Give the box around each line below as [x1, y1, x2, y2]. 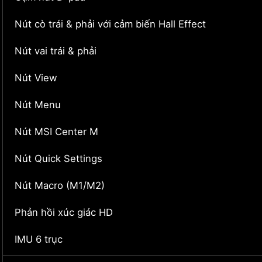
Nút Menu [15, 99, 61, 111]
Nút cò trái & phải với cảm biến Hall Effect [15, 18, 206, 30]
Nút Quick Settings [15, 153, 102, 165]
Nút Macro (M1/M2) [15, 180, 105, 192]
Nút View [15, 72, 57, 84]
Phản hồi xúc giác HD [15, 206, 113, 219]
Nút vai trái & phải [15, 45, 96, 57]
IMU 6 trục [15, 233, 63, 246]
